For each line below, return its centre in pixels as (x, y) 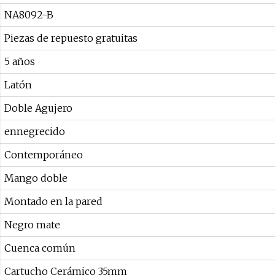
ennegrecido (35, 132)
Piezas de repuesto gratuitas (71, 38)
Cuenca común (40, 248)
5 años (20, 62)
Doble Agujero (38, 108)
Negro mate (32, 225)
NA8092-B (29, 15)
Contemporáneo (44, 155)
